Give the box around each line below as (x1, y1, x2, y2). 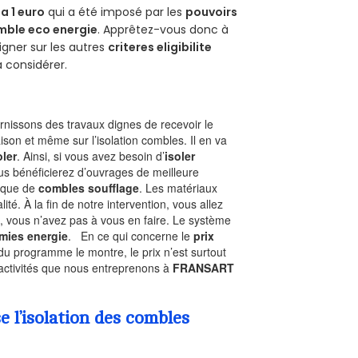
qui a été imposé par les (45, 3, 186, 20)
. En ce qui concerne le (68, 227, 194, 244)
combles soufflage (38, 179, 140, 196)
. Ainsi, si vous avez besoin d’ (17, 147, 165, 164)
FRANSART (173, 259, 235, 276)
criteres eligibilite (108, 38, 213, 55)
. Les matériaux (139, 179, 218, 196)
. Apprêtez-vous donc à (97, 21, 229, 38)
